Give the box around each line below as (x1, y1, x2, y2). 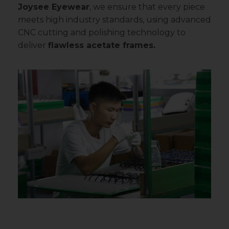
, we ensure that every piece (89, 2, 205, 12)
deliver (18, 40, 48, 51)
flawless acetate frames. (48, 40, 155, 51)
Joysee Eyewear (18, 2, 89, 12)
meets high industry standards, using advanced (18, 15, 211, 25)
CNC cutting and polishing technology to (18, 28, 186, 38)
